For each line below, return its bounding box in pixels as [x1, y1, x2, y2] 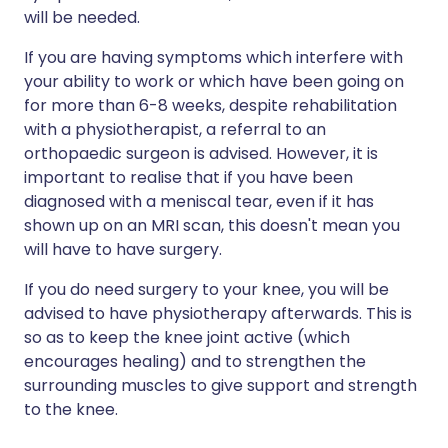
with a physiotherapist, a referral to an [24, 118, 326, 141]
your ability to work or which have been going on [24, 70, 404, 93]
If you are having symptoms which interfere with [24, 46, 403, 69]
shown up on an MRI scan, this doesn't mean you [24, 214, 400, 237]
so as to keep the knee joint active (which [24, 326, 350, 349]
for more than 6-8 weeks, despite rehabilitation [24, 94, 397, 117]
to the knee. [24, 398, 118, 421]
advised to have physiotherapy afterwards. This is [24, 302, 412, 325]
